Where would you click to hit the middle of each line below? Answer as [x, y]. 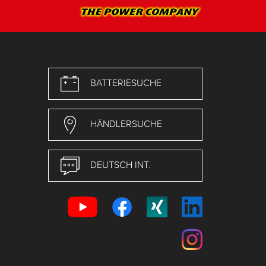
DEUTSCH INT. [121, 165]
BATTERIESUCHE [126, 83]
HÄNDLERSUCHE [126, 124]
